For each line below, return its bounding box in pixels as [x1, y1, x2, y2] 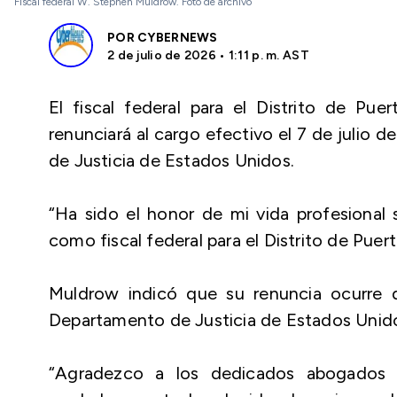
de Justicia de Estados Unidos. [49, 150, 294, 171]
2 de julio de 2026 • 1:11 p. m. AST [107, 48, 309, 63]
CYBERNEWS [137, 30, 218, 45]
